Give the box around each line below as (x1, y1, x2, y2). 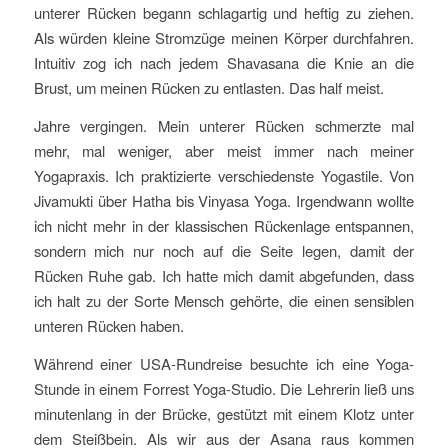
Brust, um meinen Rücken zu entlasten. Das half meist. (33, 77, 384, 99)
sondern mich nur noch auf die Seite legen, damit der (33, 240, 415, 262)
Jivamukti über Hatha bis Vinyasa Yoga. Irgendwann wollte (33, 190, 415, 212)
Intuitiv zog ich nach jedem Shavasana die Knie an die (33, 52, 415, 74)
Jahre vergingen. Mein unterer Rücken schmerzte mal (33, 115, 415, 137)
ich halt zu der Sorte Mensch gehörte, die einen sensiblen (33, 290, 415, 312)
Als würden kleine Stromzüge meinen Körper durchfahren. (33, 27, 415, 49)
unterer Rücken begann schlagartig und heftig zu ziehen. (33, 2, 415, 24)
